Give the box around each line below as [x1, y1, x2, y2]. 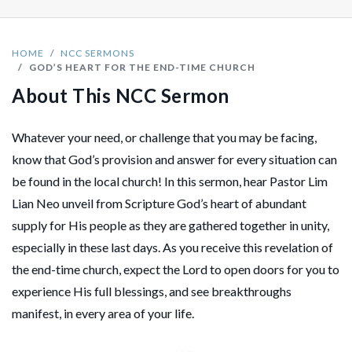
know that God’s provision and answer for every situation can [12, 151, 337, 167]
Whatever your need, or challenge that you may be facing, [12, 129, 317, 145]
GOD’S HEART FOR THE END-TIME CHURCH [29, 60, 255, 73]
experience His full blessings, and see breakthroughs [12, 283, 291, 299]
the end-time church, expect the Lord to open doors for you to [12, 261, 339, 277]
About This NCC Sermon [12, 83, 229, 107]
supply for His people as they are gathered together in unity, [12, 217, 329, 233]
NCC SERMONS [60, 46, 134, 59]
